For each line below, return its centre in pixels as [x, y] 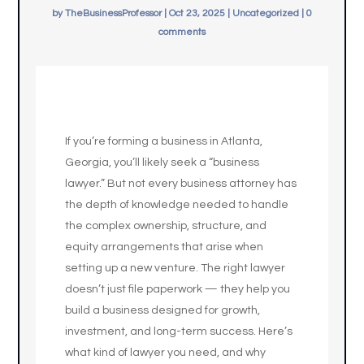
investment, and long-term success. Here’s [179, 331]
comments [182, 32]
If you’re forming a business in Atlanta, [164, 141]
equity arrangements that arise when [165, 247]
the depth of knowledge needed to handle [177, 205]
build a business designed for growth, [163, 310]
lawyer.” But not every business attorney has [181, 184]
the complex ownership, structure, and [166, 226]
